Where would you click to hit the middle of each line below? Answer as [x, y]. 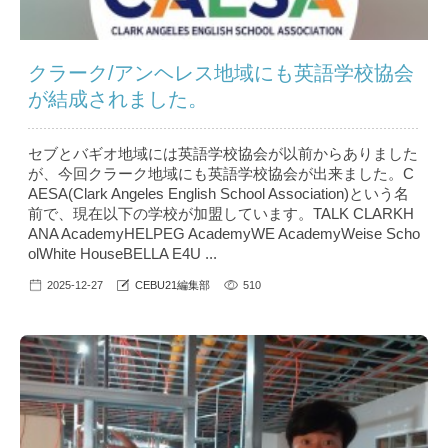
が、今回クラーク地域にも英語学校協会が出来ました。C [221, 174]
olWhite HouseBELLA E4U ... [122, 254]
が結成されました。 [118, 99]
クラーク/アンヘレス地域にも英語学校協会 [221, 73]
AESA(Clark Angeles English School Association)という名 [218, 194]
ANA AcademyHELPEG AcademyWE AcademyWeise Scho [224, 234]
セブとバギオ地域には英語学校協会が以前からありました [223, 154]
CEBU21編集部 [172, 285]
